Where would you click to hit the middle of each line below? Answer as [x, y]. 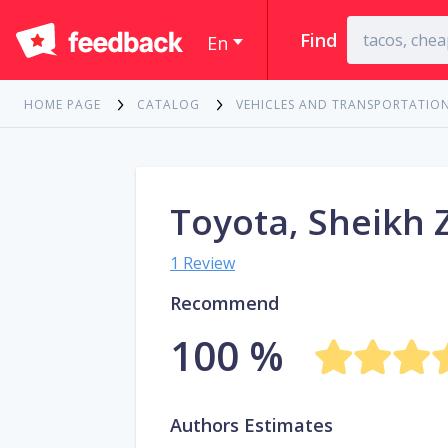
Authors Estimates [251, 425]
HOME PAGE [62, 105]
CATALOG [168, 105]
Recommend [224, 303]
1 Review [202, 263]
